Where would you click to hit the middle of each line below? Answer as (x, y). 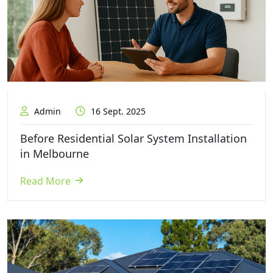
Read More (45, 181)
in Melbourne (55, 153)
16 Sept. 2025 (117, 111)
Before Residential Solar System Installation (133, 138)
